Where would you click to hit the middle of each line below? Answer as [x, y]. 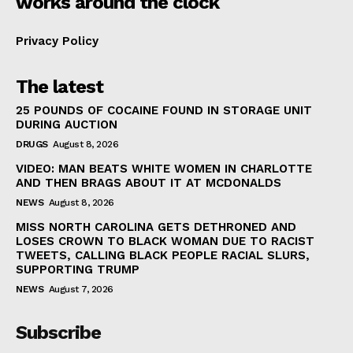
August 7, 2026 [81, 290]
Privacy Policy [57, 41]
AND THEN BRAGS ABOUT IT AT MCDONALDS [149, 183]
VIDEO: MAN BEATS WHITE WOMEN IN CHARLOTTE [164, 169]
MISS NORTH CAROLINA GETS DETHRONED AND [156, 227]
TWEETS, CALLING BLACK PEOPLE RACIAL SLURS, [163, 256]
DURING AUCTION [67, 125]
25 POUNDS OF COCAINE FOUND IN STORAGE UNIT [164, 111]
